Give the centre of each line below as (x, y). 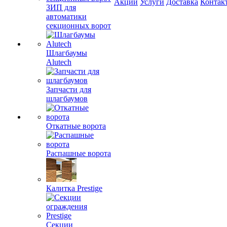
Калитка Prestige (74, 188)
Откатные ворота (76, 126)
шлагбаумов (67, 99)
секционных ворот (79, 26)
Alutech (59, 62)
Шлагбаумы (67, 53)
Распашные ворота (79, 153)
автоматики (66, 16)
